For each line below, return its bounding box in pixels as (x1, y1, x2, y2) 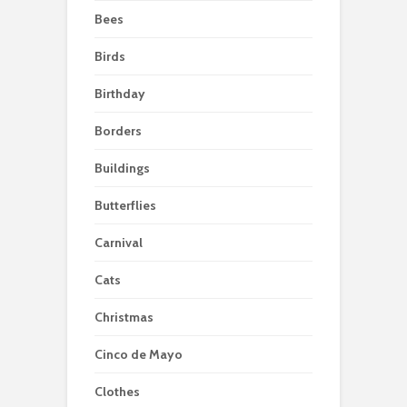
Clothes (94, 382, 140, 400)
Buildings (94, 159, 150, 176)
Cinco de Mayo (94, 345, 183, 362)
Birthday (94, 84, 145, 102)
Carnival (94, 233, 143, 251)
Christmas (94, 308, 154, 325)
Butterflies (94, 196, 156, 213)
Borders (94, 122, 142, 139)
